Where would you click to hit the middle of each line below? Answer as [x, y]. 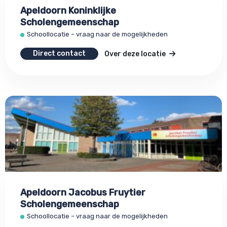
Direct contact [59, 53]
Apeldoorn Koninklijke [68, 11]
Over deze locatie [136, 54]
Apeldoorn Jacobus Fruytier [83, 193]
